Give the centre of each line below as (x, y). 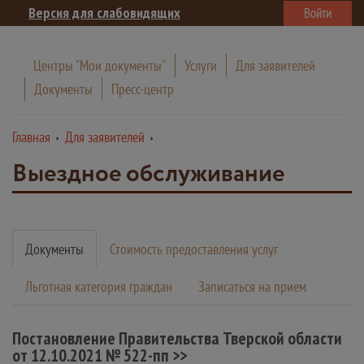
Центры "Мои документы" (100, 65)
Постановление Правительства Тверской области (177, 338)
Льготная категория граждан (99, 286)
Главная (31, 137)
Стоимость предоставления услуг (194, 249)
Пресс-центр (143, 89)
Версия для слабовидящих (104, 13)
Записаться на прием (252, 286)
